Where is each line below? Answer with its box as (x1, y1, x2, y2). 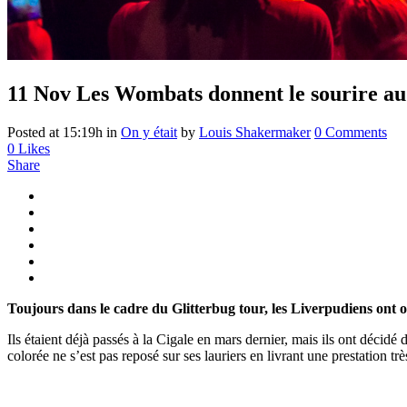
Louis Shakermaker (199, 124, 311, 140)
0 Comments (314, 124, 387, 140)
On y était (121, 124, 177, 140)
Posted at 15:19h (7, 124, 103, 140)
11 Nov (7, 81, 71, 105)
